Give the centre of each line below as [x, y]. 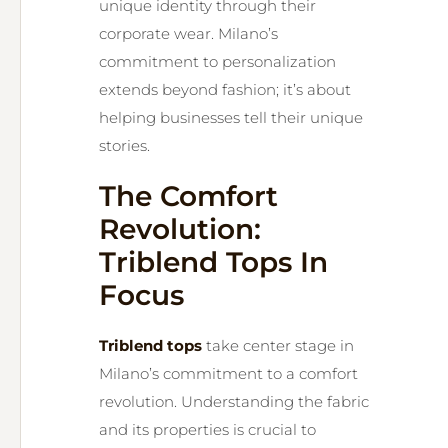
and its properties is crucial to [207, 429]
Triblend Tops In [213, 262]
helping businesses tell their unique [231, 117]
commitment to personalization [217, 61]
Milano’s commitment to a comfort [228, 373]
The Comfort [188, 196]
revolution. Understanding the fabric [234, 401]
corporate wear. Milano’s [188, 33]
